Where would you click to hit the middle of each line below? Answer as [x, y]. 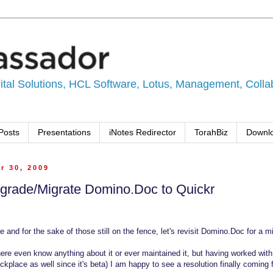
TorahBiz [211, 133]
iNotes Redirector [143, 133]
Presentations [64, 133]
